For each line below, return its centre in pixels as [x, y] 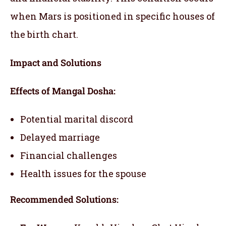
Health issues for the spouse [83, 173]
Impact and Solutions [56, 62]
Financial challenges [69, 155]
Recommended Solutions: [64, 199]
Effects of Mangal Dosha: [63, 91]
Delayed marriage [60, 137]
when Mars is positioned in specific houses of [112, 16]
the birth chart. [44, 34]
